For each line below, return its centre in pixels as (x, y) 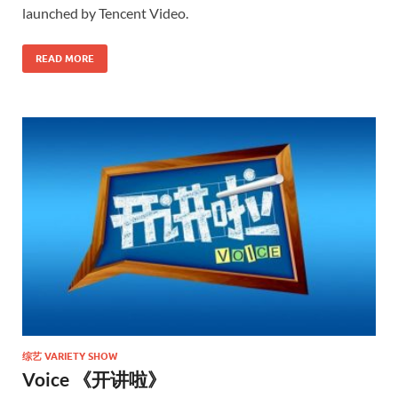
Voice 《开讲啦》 (94, 379)
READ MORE (65, 59)
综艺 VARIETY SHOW (70, 357)
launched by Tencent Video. (105, 13)
